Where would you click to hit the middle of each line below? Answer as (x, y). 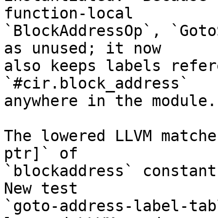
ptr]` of (41, 154)
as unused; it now (82, 48)
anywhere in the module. (110, 101)
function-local (69, 13)
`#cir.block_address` (96, 83)
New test (41, 189)
